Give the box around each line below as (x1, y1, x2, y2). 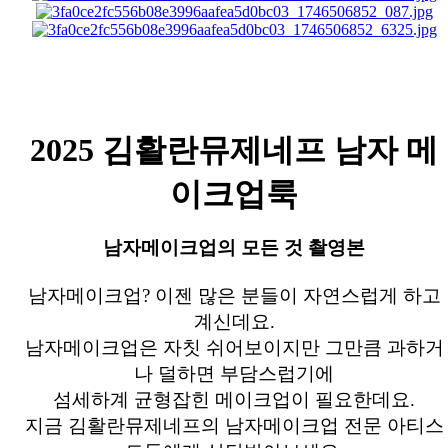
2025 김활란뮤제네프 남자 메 (30, 132, 438, 169)
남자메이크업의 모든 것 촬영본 (103, 237, 365, 259)
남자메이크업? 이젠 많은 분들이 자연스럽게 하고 (27, 285, 441, 307)
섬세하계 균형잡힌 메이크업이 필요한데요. (53, 389, 415, 411)
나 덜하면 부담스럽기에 (134, 363, 334, 385)
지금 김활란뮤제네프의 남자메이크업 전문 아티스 (24, 415, 444, 437)
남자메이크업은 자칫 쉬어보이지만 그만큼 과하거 (24, 337, 444, 359)
